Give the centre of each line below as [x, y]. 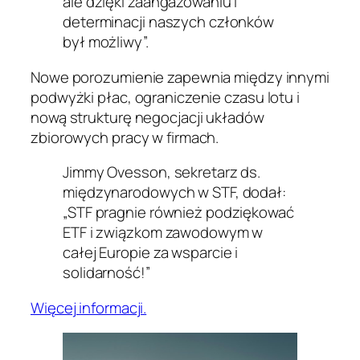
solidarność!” [106, 273]
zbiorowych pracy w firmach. [125, 137]
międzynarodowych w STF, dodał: [174, 192]
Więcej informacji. [89, 307]
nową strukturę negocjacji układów [147, 117]
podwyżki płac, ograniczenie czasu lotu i [165, 97]
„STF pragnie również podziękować [178, 213]
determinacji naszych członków [169, 22]
